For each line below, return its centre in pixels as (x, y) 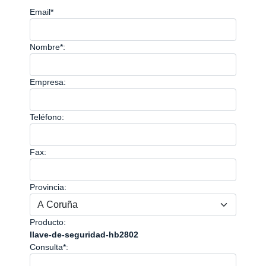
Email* (42, 12)
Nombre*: (47, 47)
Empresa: (48, 82)
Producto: (48, 222)
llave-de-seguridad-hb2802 (84, 235)
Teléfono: (47, 117)
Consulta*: (49, 247)
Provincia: (48, 187)
